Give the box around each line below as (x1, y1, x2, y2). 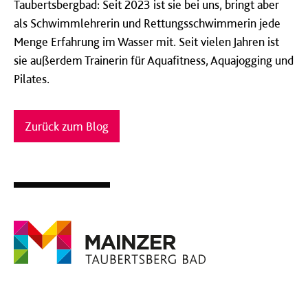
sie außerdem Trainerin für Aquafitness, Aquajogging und (14, 52, 294, 67)
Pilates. (14, 71, 52, 86)
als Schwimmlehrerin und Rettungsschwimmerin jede (14, 15, 280, 30)
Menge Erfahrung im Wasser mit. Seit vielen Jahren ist (14, 34, 279, 49)
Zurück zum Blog (25, 118, 109, 133)
